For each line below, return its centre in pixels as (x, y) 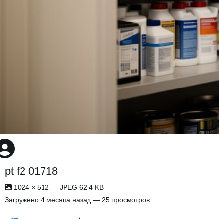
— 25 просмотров (120, 200)
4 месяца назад (66, 200)
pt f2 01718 (31, 171)
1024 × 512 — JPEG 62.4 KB (58, 187)
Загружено (23, 200)
